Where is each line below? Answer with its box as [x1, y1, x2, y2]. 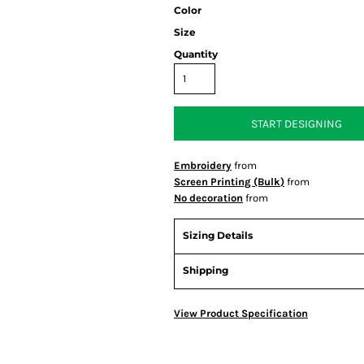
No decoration [174, 192, 243, 204]
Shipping [183, 264, 228, 276]
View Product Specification [174, 307, 308, 319]
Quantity [174, 48, 218, 60]
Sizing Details [183, 229, 253, 241]
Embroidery [174, 159, 232, 171]
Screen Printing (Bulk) [174, 175, 284, 188]
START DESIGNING [251, 117, 342, 132]
